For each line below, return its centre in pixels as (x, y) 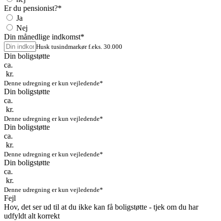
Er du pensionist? (31, 8)
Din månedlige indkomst (42, 37)
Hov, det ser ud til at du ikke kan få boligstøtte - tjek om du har (101, 207)
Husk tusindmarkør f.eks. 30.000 (79, 47)
